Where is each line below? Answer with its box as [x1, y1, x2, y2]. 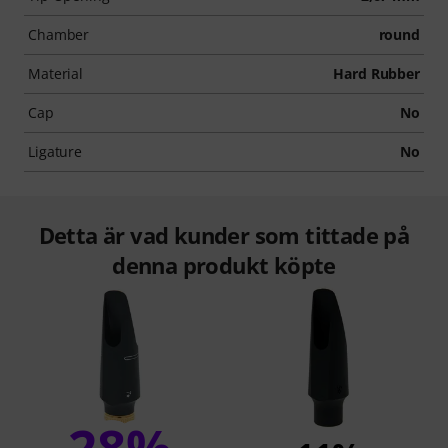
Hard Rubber [333, 63, 420, 83]
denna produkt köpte [112, 249, 336, 280]
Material [28, 63, 84, 83]
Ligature [28, 141, 83, 161]
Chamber [28, 24, 90, 44]
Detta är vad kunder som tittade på [38, 219, 410, 250]
